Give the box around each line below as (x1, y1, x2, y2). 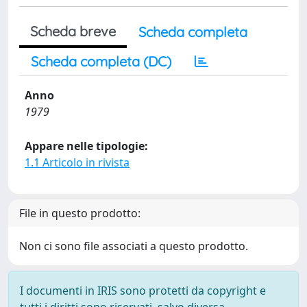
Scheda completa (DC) (31, 53, 171, 70)
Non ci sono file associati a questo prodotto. (19, 238, 248, 254)
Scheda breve (30, 23, 116, 40)
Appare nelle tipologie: (25, 138, 148, 153)
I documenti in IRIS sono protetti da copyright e (20, 283, 266, 298)
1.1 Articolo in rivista (25, 155, 130, 170)
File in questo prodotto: (19, 206, 140, 221)
